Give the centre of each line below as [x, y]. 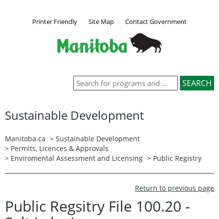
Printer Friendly [55, 21]
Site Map [101, 21]
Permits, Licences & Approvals [60, 148]
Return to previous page [175, 188]
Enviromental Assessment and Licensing [77, 158]
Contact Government [156, 21]
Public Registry [177, 158]
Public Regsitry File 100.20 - [98, 206]
